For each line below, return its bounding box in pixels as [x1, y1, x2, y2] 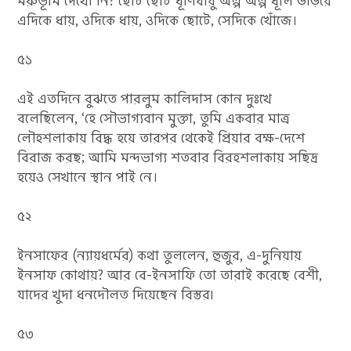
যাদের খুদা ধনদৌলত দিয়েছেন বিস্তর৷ [17, 285, 215, 304]
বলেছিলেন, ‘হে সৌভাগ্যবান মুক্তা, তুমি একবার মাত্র [17, 109, 291, 128]
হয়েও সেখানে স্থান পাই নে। [17, 168, 159, 186]
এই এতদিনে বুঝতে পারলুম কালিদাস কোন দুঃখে [17, 89, 273, 108]
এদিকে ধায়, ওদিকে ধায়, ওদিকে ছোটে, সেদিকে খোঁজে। [17, 11, 299, 30]
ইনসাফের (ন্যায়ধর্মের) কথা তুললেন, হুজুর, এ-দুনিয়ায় [17, 246, 302, 265]
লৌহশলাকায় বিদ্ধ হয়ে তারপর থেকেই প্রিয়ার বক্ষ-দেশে [17, 128, 306, 147]
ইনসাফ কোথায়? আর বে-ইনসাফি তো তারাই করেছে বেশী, [17, 266, 323, 284]
